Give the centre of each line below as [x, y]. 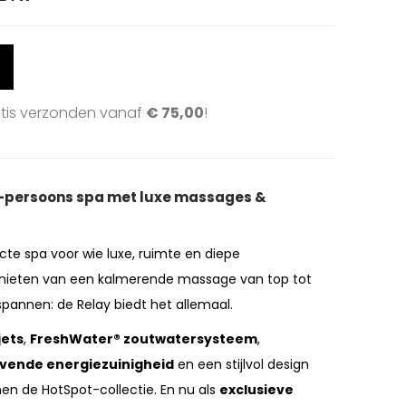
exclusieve [256, 390]
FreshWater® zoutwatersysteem [144, 339]
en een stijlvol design [242, 365]
